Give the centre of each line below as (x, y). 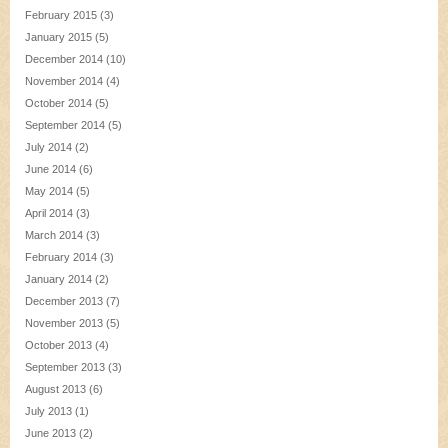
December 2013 (64, 301)
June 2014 (50, 169)
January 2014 (58, 279)
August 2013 (55, 389)
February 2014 (61, 257)
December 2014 (64, 59)
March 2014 (54, 235)
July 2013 (48, 411)
